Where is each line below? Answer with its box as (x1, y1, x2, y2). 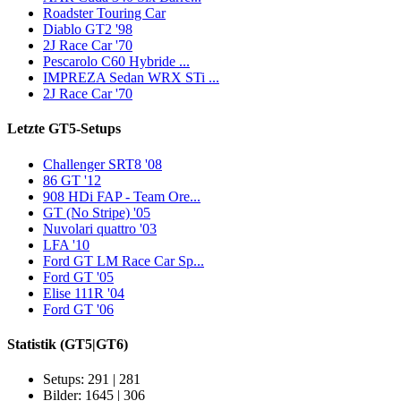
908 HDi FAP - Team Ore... (43, 188, 200, 204)
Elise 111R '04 (43, 285, 124, 301)
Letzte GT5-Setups (7, 121, 121, 137)
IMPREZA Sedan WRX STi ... (43, 70, 219, 86)
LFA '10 (43, 236, 90, 252)
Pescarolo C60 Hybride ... (43, 54, 190, 70)
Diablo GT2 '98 (43, 21, 132, 38)
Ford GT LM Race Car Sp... (43, 252, 204, 269)
